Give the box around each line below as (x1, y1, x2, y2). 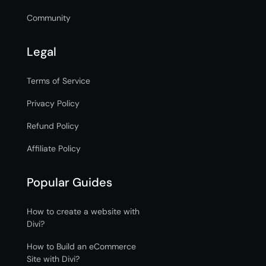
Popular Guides (26, 175, 112, 191)
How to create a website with (26, 206, 140, 217)
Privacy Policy (26, 98, 80, 109)
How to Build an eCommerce (26, 241, 136, 252)
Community (26, 12, 71, 24)
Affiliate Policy (26, 143, 81, 154)
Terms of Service (26, 75, 90, 87)
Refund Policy (26, 121, 79, 132)
